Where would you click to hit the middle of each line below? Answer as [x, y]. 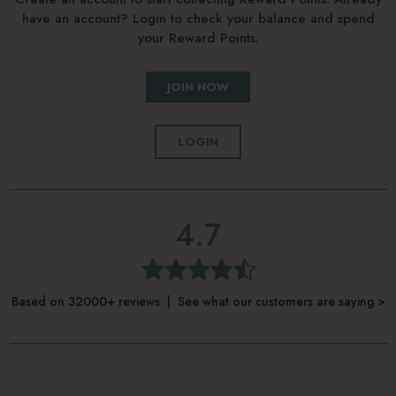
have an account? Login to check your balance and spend [198, 18]
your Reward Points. [198, 38]
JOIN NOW [198, 87]
